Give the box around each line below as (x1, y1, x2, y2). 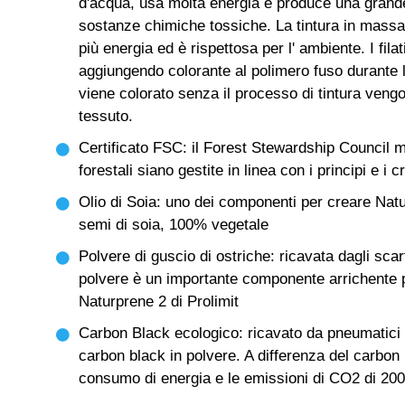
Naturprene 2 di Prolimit (79, 293, 239, 310)
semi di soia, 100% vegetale (79, 216, 268, 233)
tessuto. (79, 108, 137, 125)
